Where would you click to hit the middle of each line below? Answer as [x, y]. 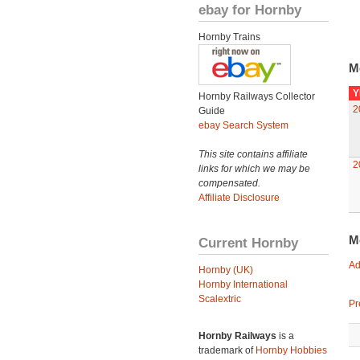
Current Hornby [248, 243]
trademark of [227, 350]
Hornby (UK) [226, 270]
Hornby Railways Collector [257, 96]
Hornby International [243, 284]
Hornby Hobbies [291, 350]
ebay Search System [243, 125]
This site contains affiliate [253, 154]
